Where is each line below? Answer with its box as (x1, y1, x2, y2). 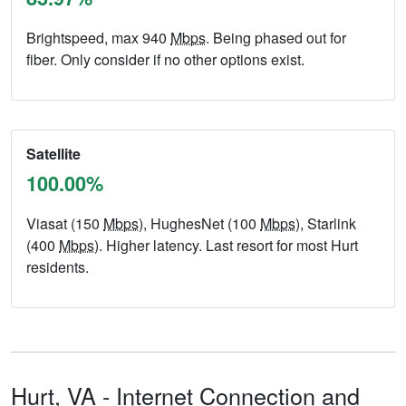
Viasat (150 (26, 213, 103, 235)
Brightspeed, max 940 (26, 27, 170, 49)
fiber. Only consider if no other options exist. (26, 49, 304, 71)
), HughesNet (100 (139, 213, 260, 235)
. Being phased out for (206, 27, 346, 49)
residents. (26, 256, 89, 278)
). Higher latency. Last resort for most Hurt (94, 235, 358, 256)
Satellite (26, 143, 81, 165)
